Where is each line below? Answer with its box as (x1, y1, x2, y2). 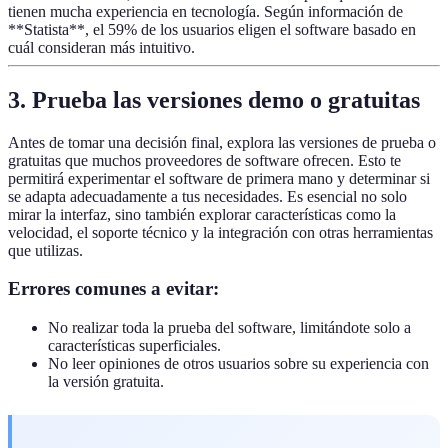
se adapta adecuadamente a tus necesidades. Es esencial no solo (8, 187, 407, 205)
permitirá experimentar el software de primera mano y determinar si (8, 169, 430, 187)
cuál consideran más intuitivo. (8, 38, 195, 56)
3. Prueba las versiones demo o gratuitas (8, 86, 420, 113)
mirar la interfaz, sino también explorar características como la (8, 205, 396, 223)
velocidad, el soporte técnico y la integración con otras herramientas (8, 223, 433, 241)
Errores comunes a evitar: (8, 278, 219, 300)
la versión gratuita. (48, 373, 164, 391)
